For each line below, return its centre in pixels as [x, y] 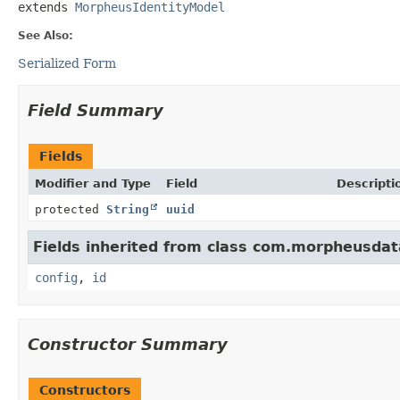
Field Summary [96, 110]
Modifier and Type [93, 183]
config [56, 277]
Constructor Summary [128, 344]
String [128, 209]
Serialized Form [67, 63]
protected [71, 209]
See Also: [46, 35]
